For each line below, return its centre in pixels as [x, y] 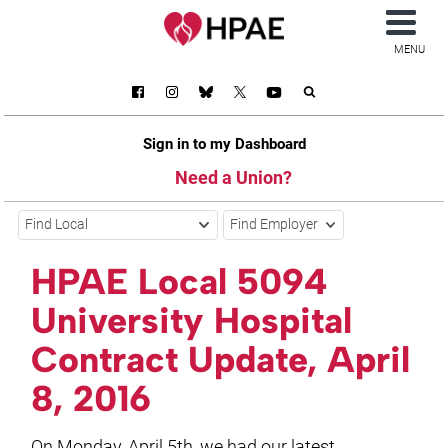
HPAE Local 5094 [180, 282]
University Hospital [192, 321]
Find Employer [274, 225]
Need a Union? [233, 177]
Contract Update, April [221, 360]
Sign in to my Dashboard [224, 143]
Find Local [57, 225]
